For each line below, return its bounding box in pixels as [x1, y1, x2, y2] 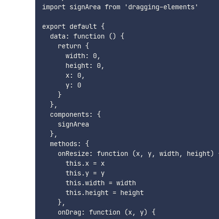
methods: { [42, 139, 89, 149]
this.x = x [42, 159, 105, 168]
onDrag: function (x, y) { [42, 208, 155, 217]
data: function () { [42, 32, 124, 41]
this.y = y [42, 169, 105, 178]
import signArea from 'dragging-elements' [42, 2, 198, 12]
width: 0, [42, 51, 101, 61]
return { [42, 42, 89, 51]
